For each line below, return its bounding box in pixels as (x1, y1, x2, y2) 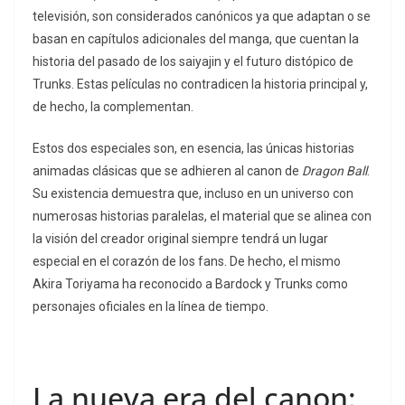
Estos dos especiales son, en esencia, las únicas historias (33, 140, 354, 155)
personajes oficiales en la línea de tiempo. (33, 298, 268, 314)
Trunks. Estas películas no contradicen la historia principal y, (33, 76, 368, 91)
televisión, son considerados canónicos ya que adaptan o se (33, 8, 371, 24)
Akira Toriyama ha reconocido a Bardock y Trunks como (33, 276, 348, 291)
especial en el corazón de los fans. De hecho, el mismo (33, 253, 341, 268)
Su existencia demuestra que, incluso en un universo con (33, 185, 353, 201)
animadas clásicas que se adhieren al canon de (33, 163, 302, 178)
